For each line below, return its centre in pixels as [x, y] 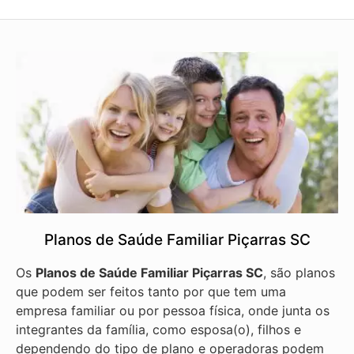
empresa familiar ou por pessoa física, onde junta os [173, 310]
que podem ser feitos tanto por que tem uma [151, 291]
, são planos [299, 272]
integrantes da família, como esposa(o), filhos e [158, 329]
